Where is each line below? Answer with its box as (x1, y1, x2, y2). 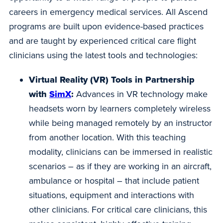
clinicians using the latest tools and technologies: (9, 49, 198, 61)
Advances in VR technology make (76, 89, 208, 100)
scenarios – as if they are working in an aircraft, (29, 161, 212, 172)
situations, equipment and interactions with (29, 190, 194, 201)
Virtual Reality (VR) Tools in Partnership (29, 74, 195, 86)
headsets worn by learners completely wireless (29, 103, 211, 114)
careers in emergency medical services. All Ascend (9, 6, 208, 17)
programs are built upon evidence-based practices (9, 20, 204, 32)
